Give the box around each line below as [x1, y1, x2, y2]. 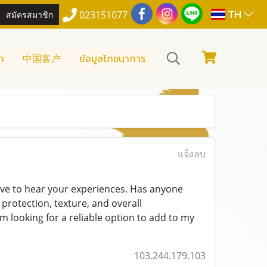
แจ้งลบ [177, 147, 206, 160]
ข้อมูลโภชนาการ [79, 51, 145, 66]
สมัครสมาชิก [6, 7, 54, 20]
